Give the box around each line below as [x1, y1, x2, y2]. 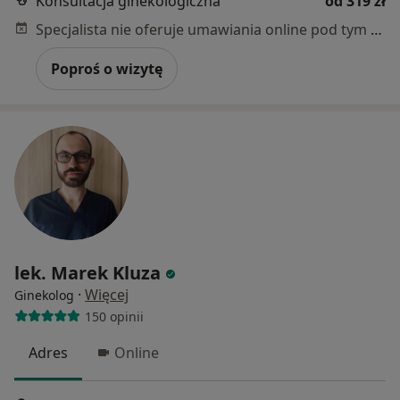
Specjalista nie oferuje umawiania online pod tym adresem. [371, 20, 382, 40]
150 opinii [84, 307, 144, 325]
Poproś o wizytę [51, 59, 162, 79]
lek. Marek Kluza [14, 261, 161, 286]
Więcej [85, 285, 129, 305]
